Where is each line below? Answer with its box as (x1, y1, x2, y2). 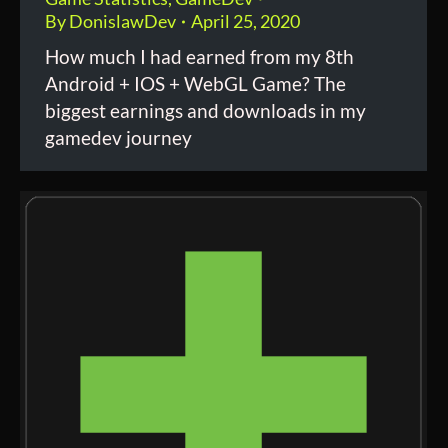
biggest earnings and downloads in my (45, 99, 366, 122)
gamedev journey (45, 126, 192, 149)
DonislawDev (69, 10, 176, 32)
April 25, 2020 (191, 10, 300, 32)
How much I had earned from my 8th (45, 45, 354, 68)
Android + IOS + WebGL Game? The (45, 72, 346, 95)
